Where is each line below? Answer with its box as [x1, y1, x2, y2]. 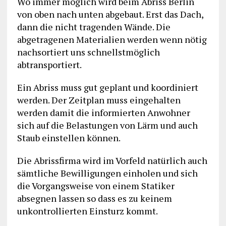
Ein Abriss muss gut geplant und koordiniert [17, 81, 198, 94]
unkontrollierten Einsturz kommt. [17, 205, 158, 217]
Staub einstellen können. [17, 132, 121, 144]
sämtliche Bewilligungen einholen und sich [17, 167, 198, 180]
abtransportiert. [17, 59, 82, 71]
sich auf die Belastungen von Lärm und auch [17, 119, 198, 132]
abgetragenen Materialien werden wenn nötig [17, 33, 207, 46]
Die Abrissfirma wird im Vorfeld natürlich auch [17, 154, 207, 167]
